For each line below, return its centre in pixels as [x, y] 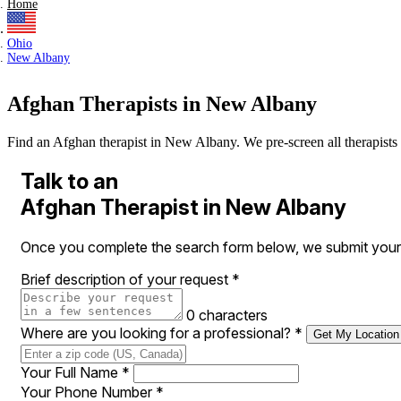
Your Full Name [71, 372]
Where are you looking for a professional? [158, 333]
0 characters [227, 315]
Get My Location [356, 334]
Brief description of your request [126, 279]
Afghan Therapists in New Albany [162, 104]
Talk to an [69, 182]
